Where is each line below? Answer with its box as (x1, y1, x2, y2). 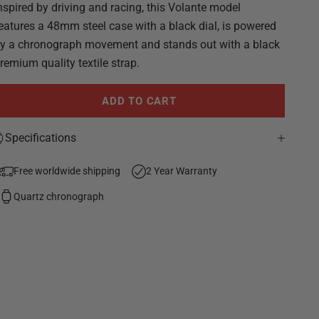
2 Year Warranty (146, 165, 218, 177)
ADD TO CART (102, 94, 177, 108)
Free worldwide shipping (14, 165, 121, 177)
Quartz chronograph (14, 190, 105, 202)
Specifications (5, 131, 77, 145)
